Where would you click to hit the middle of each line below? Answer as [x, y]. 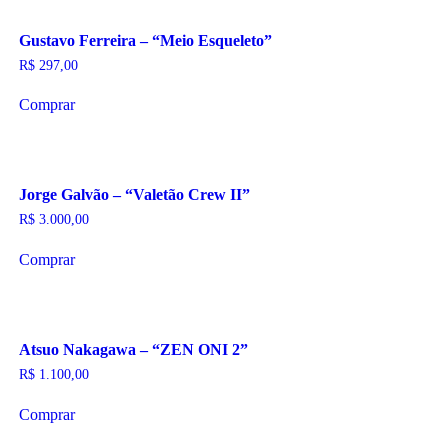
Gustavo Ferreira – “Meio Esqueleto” [145, 40]
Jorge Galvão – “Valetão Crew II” [134, 195]
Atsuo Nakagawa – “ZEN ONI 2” [133, 350]
